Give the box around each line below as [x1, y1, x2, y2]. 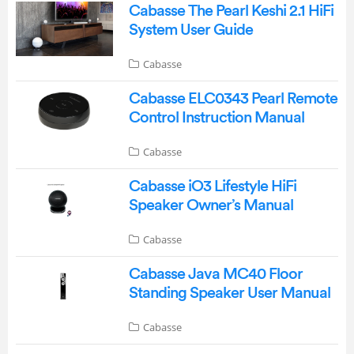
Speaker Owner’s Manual [128, 197, 293, 213]
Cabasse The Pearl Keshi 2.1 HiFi [128, 2, 333, 19]
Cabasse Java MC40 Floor [128, 265, 303, 282]
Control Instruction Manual [128, 109, 304, 126]
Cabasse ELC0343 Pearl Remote [128, 90, 337, 107]
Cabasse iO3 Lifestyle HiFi [128, 178, 296, 194]
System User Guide [128, 21, 253, 38]
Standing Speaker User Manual [128, 284, 330, 301]
